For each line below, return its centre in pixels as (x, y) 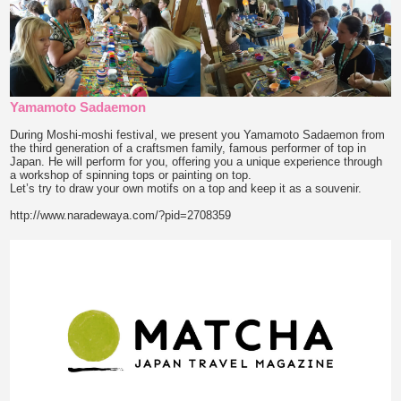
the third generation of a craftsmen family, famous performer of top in (188, 148)
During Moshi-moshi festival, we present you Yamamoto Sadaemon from (198, 134)
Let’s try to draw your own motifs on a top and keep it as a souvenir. (186, 188)
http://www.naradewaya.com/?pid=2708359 (121, 215)
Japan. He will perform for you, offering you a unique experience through (196, 161)
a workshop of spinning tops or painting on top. (131, 175)
